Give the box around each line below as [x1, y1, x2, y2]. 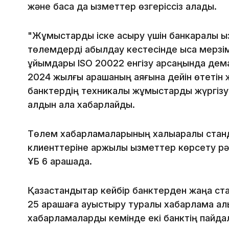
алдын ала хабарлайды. [28, 99, 135, 110]
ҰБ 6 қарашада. [28, 156, 92, 167]
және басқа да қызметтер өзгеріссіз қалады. [28, 1, 219, 12]
